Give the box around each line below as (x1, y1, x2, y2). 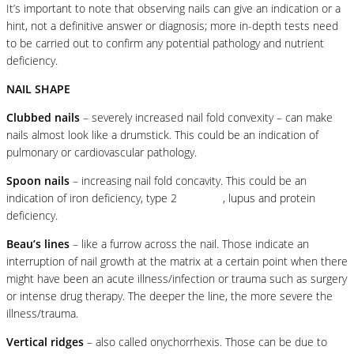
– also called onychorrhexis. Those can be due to (84, 333, 327, 349)
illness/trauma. (6, 305, 78, 321)
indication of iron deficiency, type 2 (6, 190, 180, 205)
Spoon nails (6, 172, 70, 188)
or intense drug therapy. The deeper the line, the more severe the (6, 288, 333, 303)
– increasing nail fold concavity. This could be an (70, 172, 307, 188)
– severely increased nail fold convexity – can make (80, 109, 333, 125)
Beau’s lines (6, 235, 70, 251)
